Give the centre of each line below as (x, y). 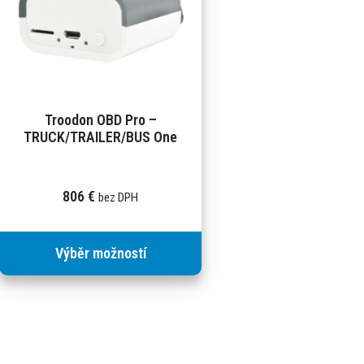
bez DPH (119, 197)
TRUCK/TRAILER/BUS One (101, 136)
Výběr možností (100, 253)
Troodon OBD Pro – (100, 119)
